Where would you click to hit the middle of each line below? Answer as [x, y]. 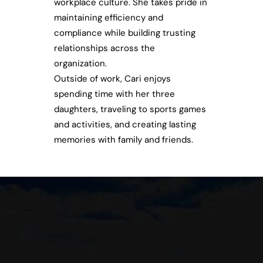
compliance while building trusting [125, 33]
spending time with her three [114, 94]
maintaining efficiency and [109, 18]
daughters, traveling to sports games [130, 109]
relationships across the [104, 48]
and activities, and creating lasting [125, 125]
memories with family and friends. [124, 140]
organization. [80, 64]
